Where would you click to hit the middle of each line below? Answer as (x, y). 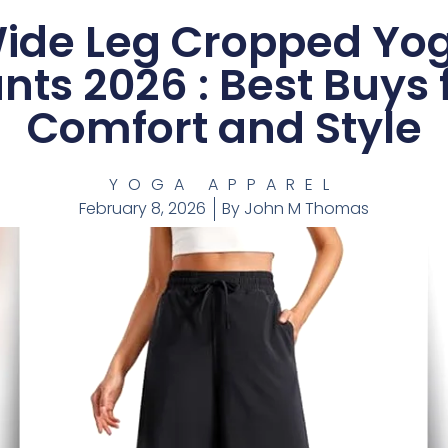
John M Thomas (304, 209)
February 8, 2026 (142, 209)
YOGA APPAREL (224, 185)
